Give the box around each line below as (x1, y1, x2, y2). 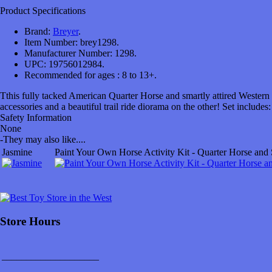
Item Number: (24, 36, 78, 47)
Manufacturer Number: (24, 47, 112, 58)
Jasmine (2, 146, 32, 157)
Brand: (24, 25, 50, 36)
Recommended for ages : (24, 69, 120, 80)
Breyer (53, 25, 78, 36)
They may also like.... (3, 134, 86, 144)
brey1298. (80, 36, 119, 47)
